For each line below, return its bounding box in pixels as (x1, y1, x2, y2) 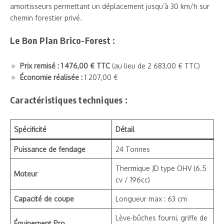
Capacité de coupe (14, 194, 74, 203)
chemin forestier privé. (10, 13, 82, 22)
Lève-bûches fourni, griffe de (115, 213, 207, 222)
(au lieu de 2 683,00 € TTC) (110, 61, 200, 70)
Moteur (14, 169, 37, 178)
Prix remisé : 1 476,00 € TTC (20, 61, 110, 70)
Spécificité (14, 124, 46, 133)
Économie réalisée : (20, 72, 82, 81)
